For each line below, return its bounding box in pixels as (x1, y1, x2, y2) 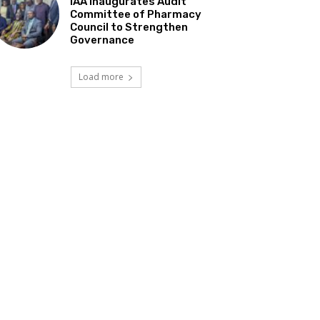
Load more (78, 71, 124, 84)
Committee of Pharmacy (70, 8, 202, 21)
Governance (70, 34, 135, 47)
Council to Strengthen (70, 21, 189, 34)
